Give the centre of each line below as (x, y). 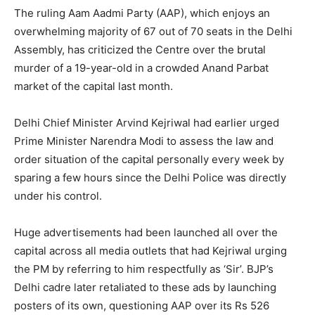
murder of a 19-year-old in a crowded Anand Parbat (141, 67)
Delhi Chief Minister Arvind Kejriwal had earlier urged (147, 122)
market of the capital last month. (94, 86)
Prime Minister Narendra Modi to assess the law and (144, 141)
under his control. (58, 195)
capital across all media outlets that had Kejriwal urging (150, 250)
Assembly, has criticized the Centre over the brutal (140, 49)
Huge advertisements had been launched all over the (146, 232)
